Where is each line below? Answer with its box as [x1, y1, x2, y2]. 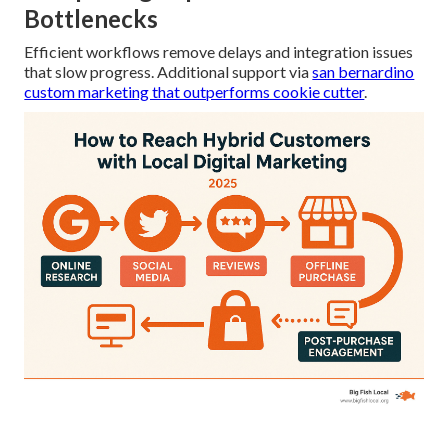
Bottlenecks [24, 4, 159, 34]
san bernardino [312, 62, 415, 82]
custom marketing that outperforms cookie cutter [24, 82, 365, 102]
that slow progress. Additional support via [24, 62, 313, 82]
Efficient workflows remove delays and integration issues [24, 42, 414, 62]
